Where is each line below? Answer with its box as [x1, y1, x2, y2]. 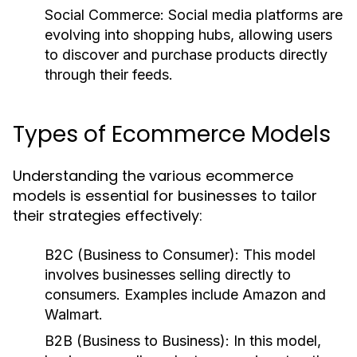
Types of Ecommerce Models [13, 119, 331, 150]
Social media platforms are [164, 6, 343, 23]
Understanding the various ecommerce [13, 166, 293, 186]
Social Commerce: [45, 6, 164, 23]
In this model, [229, 332, 321, 349]
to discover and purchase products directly [45, 46, 328, 63]
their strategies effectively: [13, 206, 202, 226]
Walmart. [45, 306, 103, 323]
